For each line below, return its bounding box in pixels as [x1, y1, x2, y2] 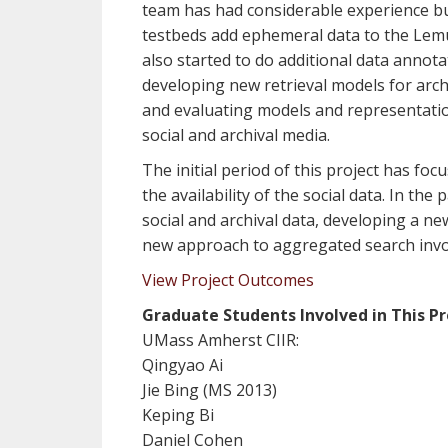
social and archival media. [142, 124, 330, 146]
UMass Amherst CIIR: [142, 329, 299, 351]
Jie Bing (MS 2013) [142, 379, 277, 401]
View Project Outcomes [142, 269, 314, 291]
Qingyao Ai [142, 354, 223, 376]
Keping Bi [142, 404, 214, 426]
